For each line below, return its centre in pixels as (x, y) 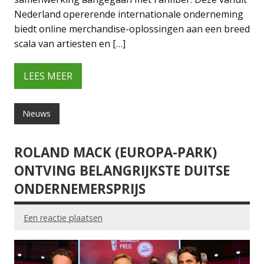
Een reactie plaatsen (63, 217)
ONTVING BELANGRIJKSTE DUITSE (122, 170)
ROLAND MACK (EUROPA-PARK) (115, 152)
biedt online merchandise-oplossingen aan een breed (132, 29)
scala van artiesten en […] (70, 44)
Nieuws (37, 114)
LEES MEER (48, 76)
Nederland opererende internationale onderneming (129, 14)
